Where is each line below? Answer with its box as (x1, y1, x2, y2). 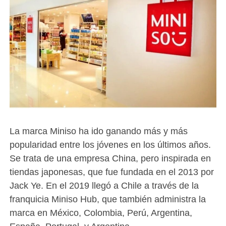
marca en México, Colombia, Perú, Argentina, (9, 207, 192, 218)
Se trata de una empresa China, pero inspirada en (9, 153, 211, 164)
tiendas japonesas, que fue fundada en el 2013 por (9, 166, 214, 178)
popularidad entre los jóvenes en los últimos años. (9, 139, 211, 150)
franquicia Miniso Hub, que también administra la (9, 194, 206, 205)
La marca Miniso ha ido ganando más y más (9, 126, 188, 137)
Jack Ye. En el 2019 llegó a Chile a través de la (9, 180, 199, 191)
